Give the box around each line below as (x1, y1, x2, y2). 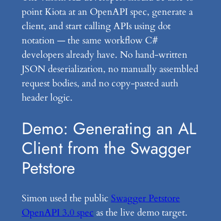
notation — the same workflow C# (21, 34, 158, 47)
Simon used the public (21, 192, 111, 205)
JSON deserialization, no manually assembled (21, 62, 198, 75)
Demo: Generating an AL (21, 116, 196, 141)
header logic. (21, 91, 73, 104)
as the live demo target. (93, 206, 187, 220)
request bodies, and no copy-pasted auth (21, 76, 178, 90)
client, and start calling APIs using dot (21, 19, 171, 33)
